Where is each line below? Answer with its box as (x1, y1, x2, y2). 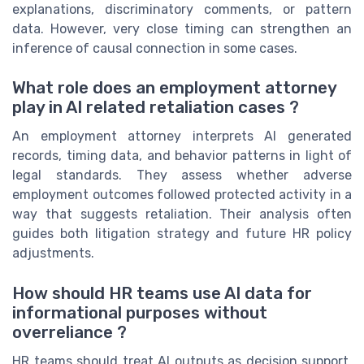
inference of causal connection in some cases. (12, 41, 297, 57)
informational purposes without (12, 302, 267, 323)
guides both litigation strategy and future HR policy (12, 226, 352, 242)
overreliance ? (12, 322, 127, 342)
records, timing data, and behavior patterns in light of (12, 148, 352, 164)
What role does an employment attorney (12, 78, 336, 98)
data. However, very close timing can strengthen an (12, 21, 352, 37)
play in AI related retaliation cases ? (12, 97, 299, 118)
